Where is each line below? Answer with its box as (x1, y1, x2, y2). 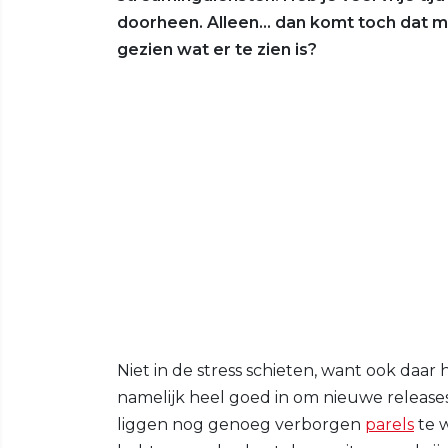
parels (365, 414, 414, 434)
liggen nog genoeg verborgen (117, 414, 365, 434)
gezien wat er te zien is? (117, 39, 317, 59)
